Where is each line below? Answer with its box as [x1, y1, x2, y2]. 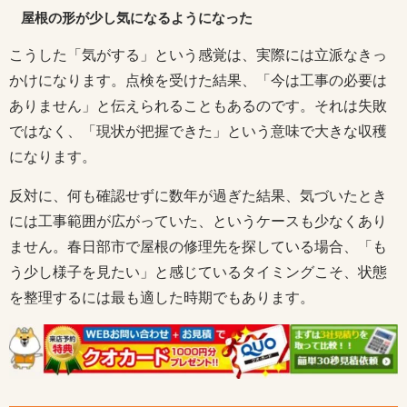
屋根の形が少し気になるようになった [21, 10, 253, 26]
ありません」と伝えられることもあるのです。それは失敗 [9, 98, 387, 114]
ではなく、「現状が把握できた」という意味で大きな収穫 [9, 124, 387, 140]
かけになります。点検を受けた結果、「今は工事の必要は [9, 73, 387, 89]
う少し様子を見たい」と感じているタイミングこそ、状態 [9, 264, 387, 281]
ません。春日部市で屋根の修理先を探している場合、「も [9, 239, 387, 255]
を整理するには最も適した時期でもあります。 [9, 290, 314, 306]
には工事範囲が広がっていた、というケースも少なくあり [9, 213, 387, 230]
